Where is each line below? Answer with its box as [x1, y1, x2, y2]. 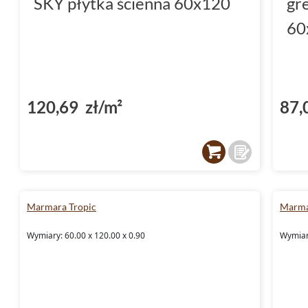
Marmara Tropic [27, 200, 96, 212]
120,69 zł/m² [27, 96, 122, 117]
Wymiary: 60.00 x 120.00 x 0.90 [27, 229, 145, 241]
